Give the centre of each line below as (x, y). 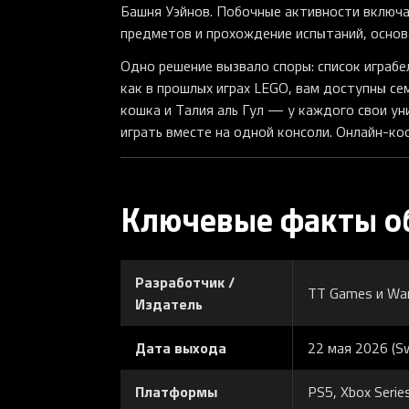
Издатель (169, 304)
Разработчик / (185, 282)
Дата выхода (181, 348)
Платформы (176, 392)
